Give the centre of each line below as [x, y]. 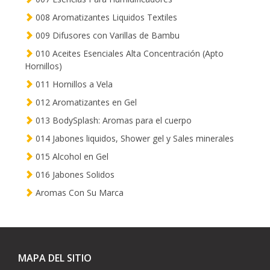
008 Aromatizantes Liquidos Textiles [105, 17]
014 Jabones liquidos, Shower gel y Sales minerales [133, 139]
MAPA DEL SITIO [55, 258]
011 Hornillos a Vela [73, 84]
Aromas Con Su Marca [78, 193]
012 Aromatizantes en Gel [85, 102]
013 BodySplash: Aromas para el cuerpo [112, 121]
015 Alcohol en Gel [71, 157]
